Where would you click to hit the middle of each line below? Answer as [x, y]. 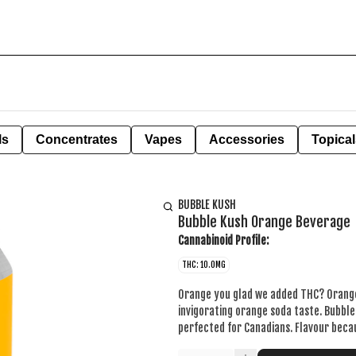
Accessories [247, 139]
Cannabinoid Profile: [223, 240]
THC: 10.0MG [204, 265]
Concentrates [77, 139]
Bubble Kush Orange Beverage [264, 222]
